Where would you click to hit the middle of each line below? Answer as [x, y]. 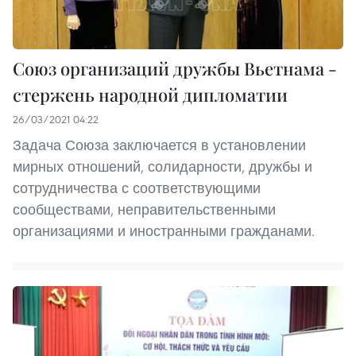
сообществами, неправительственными [144, 209]
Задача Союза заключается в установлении [159, 145]
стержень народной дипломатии [150, 94]
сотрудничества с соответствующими [137, 188]
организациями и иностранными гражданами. [164, 230]
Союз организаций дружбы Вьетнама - [175, 68]
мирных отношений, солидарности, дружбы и [163, 166]
